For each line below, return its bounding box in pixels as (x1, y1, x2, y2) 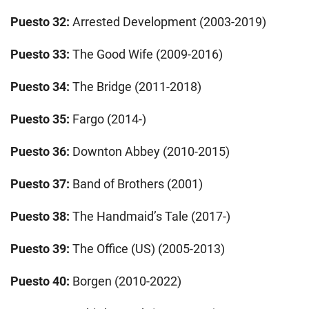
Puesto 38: (10, 208, 72, 223)
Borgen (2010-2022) (72, 273, 181, 288)
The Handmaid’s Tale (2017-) (72, 208, 230, 223)
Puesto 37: (10, 176, 70, 191)
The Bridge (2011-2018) (70, 79, 201, 94)
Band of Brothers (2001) (70, 176, 203, 191)
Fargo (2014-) (72, 111, 146, 126)
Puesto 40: (10, 273, 72, 288)
